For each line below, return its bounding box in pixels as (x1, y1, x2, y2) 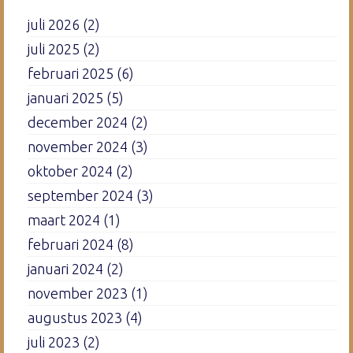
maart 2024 (28, 211, 100, 228)
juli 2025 (28, 40, 80, 57)
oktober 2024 (28, 162, 113, 179)
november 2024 (28, 138, 128, 154)
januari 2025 (28, 89, 103, 106)
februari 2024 (28, 236, 113, 252)
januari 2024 (28, 260, 103, 277)
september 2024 (28, 187, 133, 203)
